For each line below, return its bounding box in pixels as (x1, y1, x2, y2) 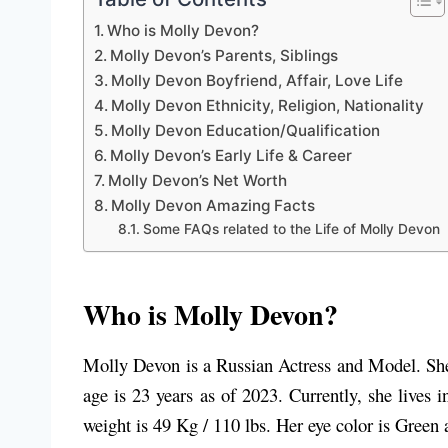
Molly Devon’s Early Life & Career (110, 146, 353, 166)
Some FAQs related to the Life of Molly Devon (142, 221, 440, 238)
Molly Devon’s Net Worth (108, 171, 292, 191)
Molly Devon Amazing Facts (111, 196, 316, 216)
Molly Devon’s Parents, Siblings (110, 46, 339, 66)
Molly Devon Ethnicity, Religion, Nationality (111, 96, 425, 116)
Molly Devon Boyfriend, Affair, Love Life (111, 71, 404, 91)
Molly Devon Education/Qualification (111, 121, 381, 141)
